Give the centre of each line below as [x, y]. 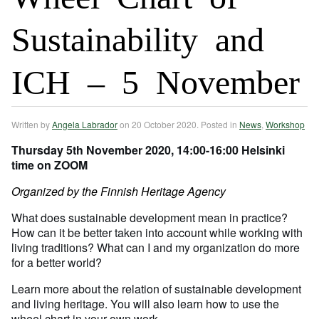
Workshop [285, 125]
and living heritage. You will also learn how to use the [145, 304]
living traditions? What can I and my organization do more [156, 248]
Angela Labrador [85, 125]
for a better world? [57, 263]
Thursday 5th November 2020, [94, 150]
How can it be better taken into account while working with [157, 233]
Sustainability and [138, 37]
